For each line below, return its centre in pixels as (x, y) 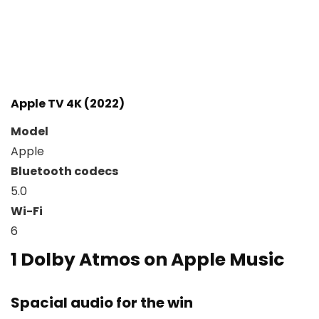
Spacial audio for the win (102, 303)
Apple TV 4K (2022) (68, 104)
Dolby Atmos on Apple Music (152, 260)
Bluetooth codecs (64, 172)
